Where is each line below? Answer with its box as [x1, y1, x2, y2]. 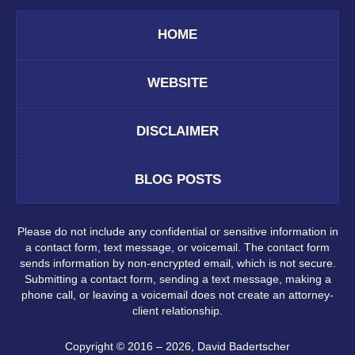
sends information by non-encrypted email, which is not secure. [19, 257, 336, 270]
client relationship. [132, 304, 223, 318]
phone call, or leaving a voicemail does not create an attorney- [21, 288, 334, 302]
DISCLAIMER [136, 124, 219, 139]
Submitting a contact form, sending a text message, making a [24, 273, 331, 286]
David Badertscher [197, 339, 290, 353]
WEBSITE [147, 75, 208, 91]
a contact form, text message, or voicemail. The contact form [25, 241, 330, 254]
